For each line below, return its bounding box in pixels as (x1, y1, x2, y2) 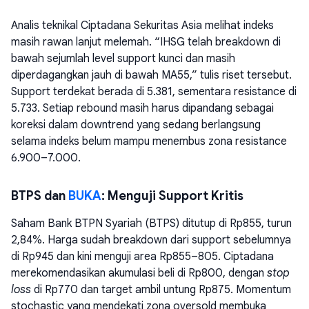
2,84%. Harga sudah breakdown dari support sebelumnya (11, 233, 291, 248)
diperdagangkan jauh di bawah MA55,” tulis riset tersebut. (11, 68, 292, 83)
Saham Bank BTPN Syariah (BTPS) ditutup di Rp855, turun (11, 217, 292, 231)
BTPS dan (11, 188, 68, 204)
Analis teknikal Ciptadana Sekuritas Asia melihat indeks (11, 19, 274, 33)
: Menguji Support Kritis (101, 188, 243, 204)
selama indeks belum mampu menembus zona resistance (11, 134, 287, 149)
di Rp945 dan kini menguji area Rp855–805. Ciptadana (11, 250, 274, 264)
